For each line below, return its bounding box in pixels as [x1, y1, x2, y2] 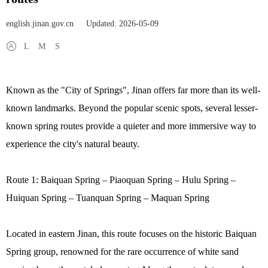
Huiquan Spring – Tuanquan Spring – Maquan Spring [6, 193, 209, 203]
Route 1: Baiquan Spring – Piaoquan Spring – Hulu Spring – [6, 175, 236, 185]
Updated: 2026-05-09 [86, 19, 159, 28]
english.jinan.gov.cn [6, 19, 76, 28]
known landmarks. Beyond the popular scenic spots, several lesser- [6, 103, 258, 113]
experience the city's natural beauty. [6, 139, 139, 149]
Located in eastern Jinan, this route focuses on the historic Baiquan [6, 229, 257, 239]
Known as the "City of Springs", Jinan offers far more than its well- [6, 85, 260, 95]
